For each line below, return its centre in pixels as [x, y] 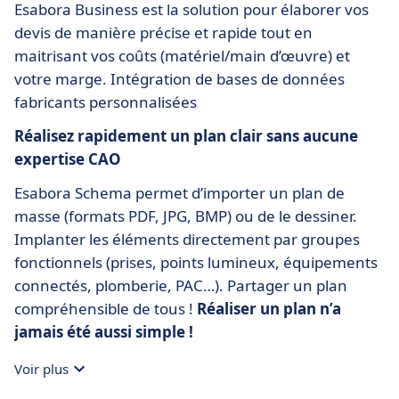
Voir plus [41, 369]
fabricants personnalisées [106, 102]
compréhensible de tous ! [106, 309]
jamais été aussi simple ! [104, 332]
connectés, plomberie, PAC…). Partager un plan [181, 286]
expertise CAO [68, 159]
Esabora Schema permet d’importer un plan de [179, 193]
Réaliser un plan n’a [269, 309]
